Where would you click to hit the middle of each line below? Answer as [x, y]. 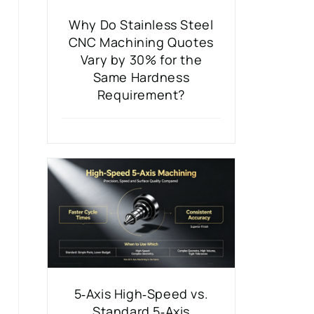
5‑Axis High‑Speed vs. [141, 293]
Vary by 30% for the [141, 59]
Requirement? [141, 94]
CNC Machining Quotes [141, 42]
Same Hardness [141, 77]
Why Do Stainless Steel [141, 24]
